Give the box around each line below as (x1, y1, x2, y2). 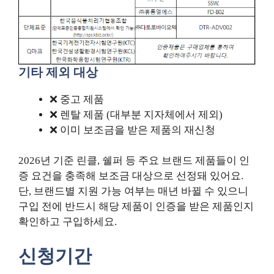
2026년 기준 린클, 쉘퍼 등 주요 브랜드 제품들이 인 (18, 155, 250, 167)
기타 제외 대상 (18, 65, 98, 79)
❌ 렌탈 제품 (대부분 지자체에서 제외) (50, 108, 223, 120)
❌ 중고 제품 (50, 93, 104, 105)
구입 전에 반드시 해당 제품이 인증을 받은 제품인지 (18, 201, 254, 213)
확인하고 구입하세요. (18, 216, 117, 228)
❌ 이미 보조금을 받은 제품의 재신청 (50, 124, 215, 136)
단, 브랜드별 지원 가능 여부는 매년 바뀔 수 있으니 (18, 185, 248, 198)
